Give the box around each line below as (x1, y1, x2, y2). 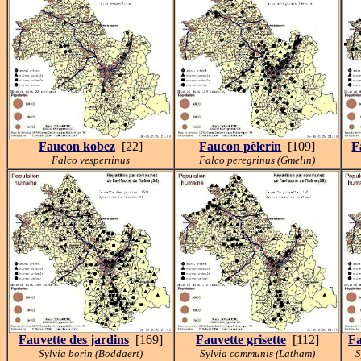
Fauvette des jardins (19, 333, 129, 347)
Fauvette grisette (196, 333, 286, 347)
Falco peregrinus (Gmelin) (199, 154, 316, 167)
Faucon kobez (39, 139, 115, 154)
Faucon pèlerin (199, 139, 282, 154)
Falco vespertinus (52, 154, 130, 167)
